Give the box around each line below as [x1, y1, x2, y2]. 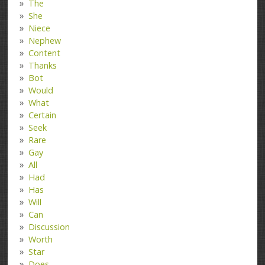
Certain [28, 109, 57, 121]
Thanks [28, 60, 57, 72]
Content [28, 47, 61, 59]
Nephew [28, 35, 62, 47]
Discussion [28, 221, 70, 233]
